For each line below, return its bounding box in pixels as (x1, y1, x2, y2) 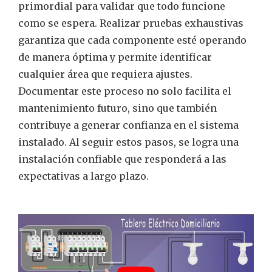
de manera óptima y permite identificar (18, 51, 212, 64)
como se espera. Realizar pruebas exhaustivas (18, 17, 243, 30)
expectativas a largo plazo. (18, 170, 149, 183)
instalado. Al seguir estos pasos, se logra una (18, 136, 239, 149)
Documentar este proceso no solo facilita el (18, 85, 231, 98)
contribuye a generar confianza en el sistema (18, 119, 239, 132)
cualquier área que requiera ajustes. (18, 68, 192, 81)
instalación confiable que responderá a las (18, 153, 226, 166)
